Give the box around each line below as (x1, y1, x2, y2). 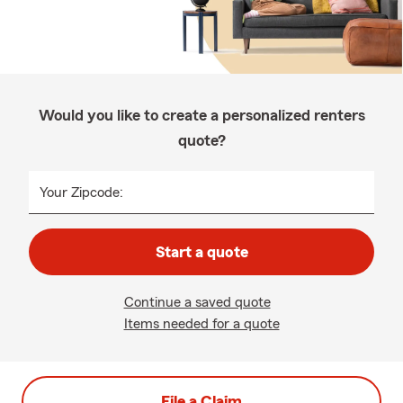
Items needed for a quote (123, 317, 280, 331)
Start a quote (155, 244, 248, 260)
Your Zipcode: (40, 185, 123, 200)
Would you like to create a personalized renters (38, 107, 365, 123)
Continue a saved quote (123, 295, 271, 309)
